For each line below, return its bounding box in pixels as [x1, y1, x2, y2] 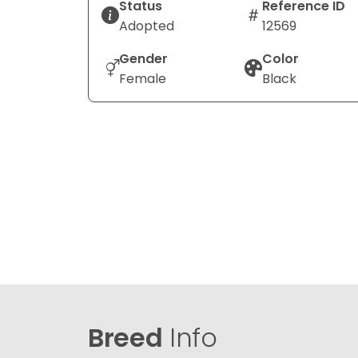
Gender [119, 49, 168, 68]
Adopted [119, 16, 174, 35]
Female [119, 69, 166, 88]
